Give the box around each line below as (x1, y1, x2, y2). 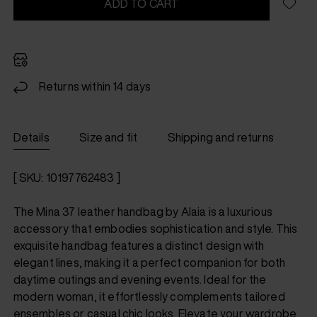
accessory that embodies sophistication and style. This (13, 223, 298, 235)
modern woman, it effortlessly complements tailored (13, 291, 285, 303)
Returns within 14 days (38, 80, 151, 92)
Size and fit (79, 132, 138, 144)
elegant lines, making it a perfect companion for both (13, 257, 286, 269)
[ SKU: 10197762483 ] (13, 172, 120, 184)
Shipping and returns (167, 132, 274, 144)
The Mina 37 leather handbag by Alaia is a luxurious (13, 206, 272, 218)
